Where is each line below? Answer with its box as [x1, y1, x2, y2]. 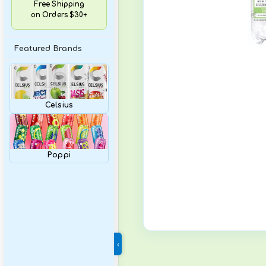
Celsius [61, 231, 100, 243]
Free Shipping [46, 95, 115, 106]
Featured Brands [18, 154, 112, 166]
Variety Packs [18, 11, 94, 23]
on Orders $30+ [42, 110, 119, 121]
